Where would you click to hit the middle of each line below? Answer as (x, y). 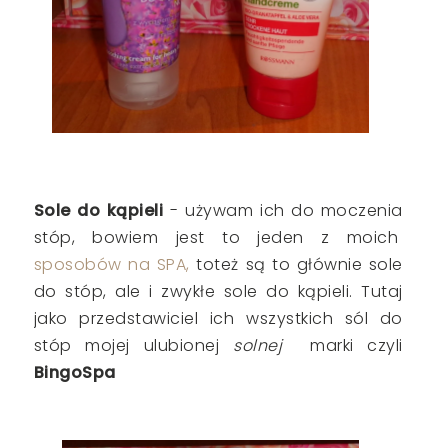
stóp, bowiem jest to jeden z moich (218, 237)
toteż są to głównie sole (296, 264)
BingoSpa (74, 372)
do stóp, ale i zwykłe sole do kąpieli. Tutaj (218, 291)
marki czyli (342, 345)
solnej (251, 345)
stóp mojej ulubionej (126, 345)
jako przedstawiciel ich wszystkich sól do (218, 318)
